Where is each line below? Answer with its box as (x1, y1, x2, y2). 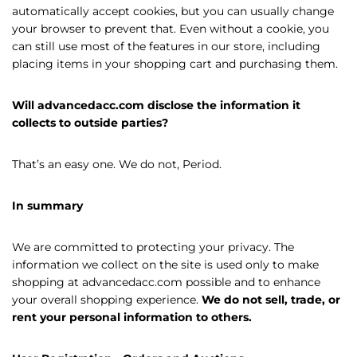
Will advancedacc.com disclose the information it (12, 98, 300, 112)
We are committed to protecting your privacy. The (12, 240, 294, 254)
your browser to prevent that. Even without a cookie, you (12, 22, 329, 36)
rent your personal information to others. (12, 310, 252, 324)
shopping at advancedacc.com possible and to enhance (12, 275, 320, 289)
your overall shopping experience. (12, 292, 202, 307)
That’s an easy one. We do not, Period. (12, 157, 222, 171)
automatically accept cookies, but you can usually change (12, 4, 334, 18)
